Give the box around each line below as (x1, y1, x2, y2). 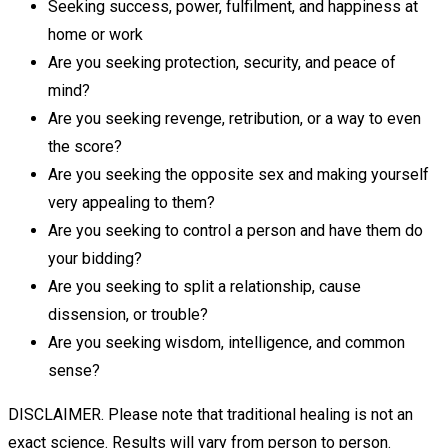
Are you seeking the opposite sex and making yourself (48, 164, 429, 184)
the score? (48, 136, 122, 156)
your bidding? (48, 248, 142, 268)
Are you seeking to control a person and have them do (48, 220, 423, 240)
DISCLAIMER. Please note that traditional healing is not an (8, 404, 413, 424)
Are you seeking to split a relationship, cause (48, 276, 361, 296)
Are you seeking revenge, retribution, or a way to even (48, 108, 421, 128)
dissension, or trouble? (48, 304, 208, 324)
